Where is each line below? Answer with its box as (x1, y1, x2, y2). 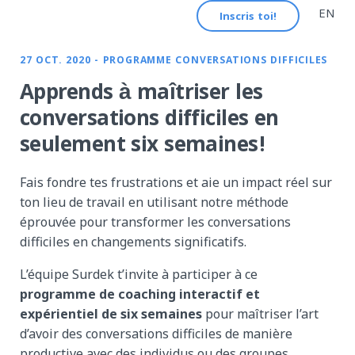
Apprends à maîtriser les (20, 76, 263, 113)
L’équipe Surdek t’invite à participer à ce (20, 265, 258, 283)
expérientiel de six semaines (20, 304, 202, 323)
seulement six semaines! (20, 128, 266, 165)
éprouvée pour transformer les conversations (20, 212, 291, 231)
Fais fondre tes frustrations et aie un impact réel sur (20, 173, 332, 191)
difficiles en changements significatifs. (20, 232, 246, 250)
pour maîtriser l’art (202, 304, 319, 323)
